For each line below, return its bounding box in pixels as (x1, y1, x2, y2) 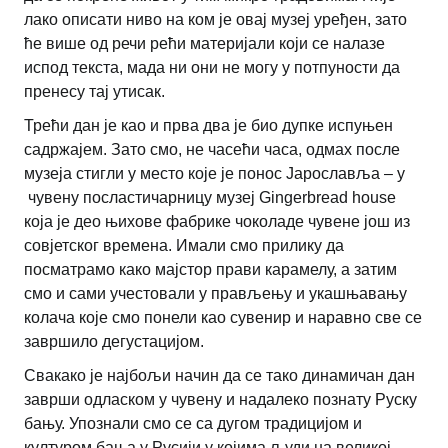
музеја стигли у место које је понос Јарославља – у (24, 164, 405, 182)
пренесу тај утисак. (24, 82, 165, 100)
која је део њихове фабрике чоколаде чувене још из (24, 212, 410, 230)
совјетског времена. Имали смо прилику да (24, 236, 344, 254)
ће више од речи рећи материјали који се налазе (24, 34, 385, 52)
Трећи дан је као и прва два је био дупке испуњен (24, 116, 393, 134)
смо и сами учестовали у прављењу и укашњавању (24, 284, 407, 302)
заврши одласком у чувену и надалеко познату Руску (24, 390, 417, 408)
